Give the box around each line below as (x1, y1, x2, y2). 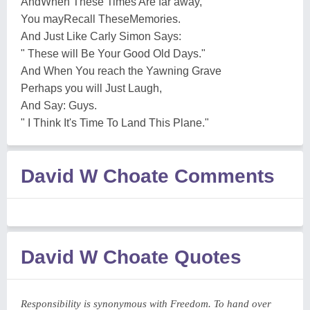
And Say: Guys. (21, 100, 97, 111)
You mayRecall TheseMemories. (21, 13, 181, 25)
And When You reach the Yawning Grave (21, 65, 221, 77)
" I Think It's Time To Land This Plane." (21, 117, 209, 129)
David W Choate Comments (21, 165, 275, 187)
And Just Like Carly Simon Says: (21, 30, 181, 42)
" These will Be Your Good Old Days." (21, 48, 206, 60)
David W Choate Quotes (21, 246, 241, 268)
